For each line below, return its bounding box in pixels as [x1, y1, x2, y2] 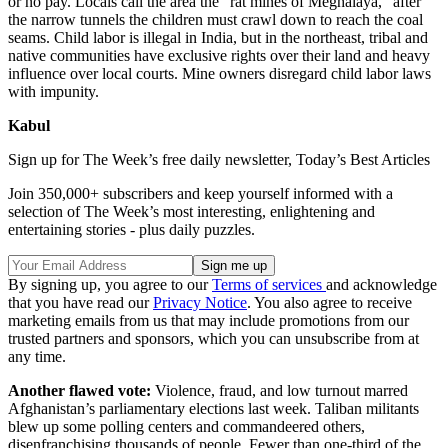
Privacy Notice [153, 294, 247, 312]
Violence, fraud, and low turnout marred [151, 382, 408, 400]
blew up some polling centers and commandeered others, [8, 418, 365, 436]
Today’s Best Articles [296, 151, 430, 169]
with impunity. [8, 83, 99, 101]
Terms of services [212, 276, 326, 294]
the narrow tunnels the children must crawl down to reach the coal [8, 11, 423, 29]
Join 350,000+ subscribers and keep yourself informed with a [8, 185, 393, 203]
